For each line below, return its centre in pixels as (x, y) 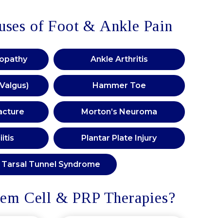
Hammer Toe (119, 86)
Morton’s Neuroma (119, 112)
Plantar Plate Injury (119, 138)
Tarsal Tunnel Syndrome (51, 164)
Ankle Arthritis (119, 59)
